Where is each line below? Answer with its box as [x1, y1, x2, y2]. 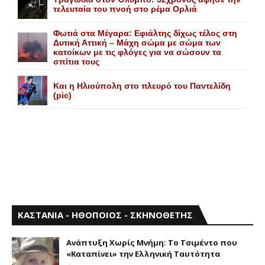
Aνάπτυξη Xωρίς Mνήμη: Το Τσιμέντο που [66, 237, 237, 248]
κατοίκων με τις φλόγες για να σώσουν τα [53, 47, 221, 57]
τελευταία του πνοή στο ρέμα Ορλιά [53, 4, 197, 14]
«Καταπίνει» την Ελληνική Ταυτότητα [66, 248, 220, 259]
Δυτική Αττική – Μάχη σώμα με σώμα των [53, 37, 221, 47]
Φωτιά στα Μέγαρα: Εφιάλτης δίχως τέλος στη [53, 28, 237, 38]
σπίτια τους [53, 56, 99, 66]
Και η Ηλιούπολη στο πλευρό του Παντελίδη [53, 80, 231, 91]
